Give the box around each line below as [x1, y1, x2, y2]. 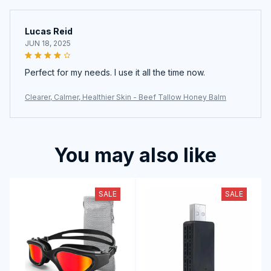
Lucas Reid [25, 25, 73, 36]
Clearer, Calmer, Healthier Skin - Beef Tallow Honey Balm [25, 92, 226, 102]
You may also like [54, 143, 217, 167]
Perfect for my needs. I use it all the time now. [25, 67, 205, 77]
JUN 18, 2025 [25, 38, 71, 48]
